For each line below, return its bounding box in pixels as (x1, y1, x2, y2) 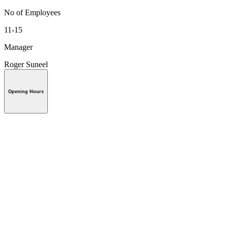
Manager (4, 42, 33, 51)
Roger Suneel (4, 60, 48, 69)
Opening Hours (8, 89, 44, 94)
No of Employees (4, 8, 61, 17)
